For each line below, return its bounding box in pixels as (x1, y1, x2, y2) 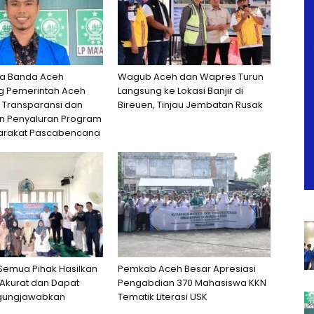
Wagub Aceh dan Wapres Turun (118, 70, 264, 83)
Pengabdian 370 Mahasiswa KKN (118, 276, 266, 289)
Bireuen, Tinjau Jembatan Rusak (118, 98, 263, 111)
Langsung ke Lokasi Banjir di (118, 84, 243, 97)
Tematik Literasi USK (118, 290, 207, 303)
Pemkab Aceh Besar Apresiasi (118, 262, 256, 275)
